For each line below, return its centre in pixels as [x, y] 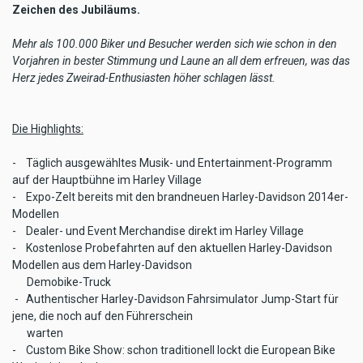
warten [38, 333]
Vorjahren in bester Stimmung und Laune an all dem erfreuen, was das [181, 60]
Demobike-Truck [62, 282]
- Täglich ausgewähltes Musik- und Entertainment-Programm [172, 162]
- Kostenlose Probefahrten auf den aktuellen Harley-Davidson [172, 248]
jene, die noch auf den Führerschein [104, 316]
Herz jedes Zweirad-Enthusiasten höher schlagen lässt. [144, 77]
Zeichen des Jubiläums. [76, 9]
